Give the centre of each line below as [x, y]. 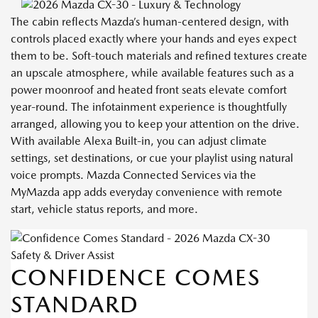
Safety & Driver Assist [62, 256]
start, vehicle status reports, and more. [104, 209]
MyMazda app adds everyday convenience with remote [147, 192]
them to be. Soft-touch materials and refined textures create [159, 56]
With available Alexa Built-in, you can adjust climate [139, 141]
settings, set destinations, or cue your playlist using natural [152, 158]
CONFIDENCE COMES [136, 278]
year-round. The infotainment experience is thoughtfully [149, 107]
